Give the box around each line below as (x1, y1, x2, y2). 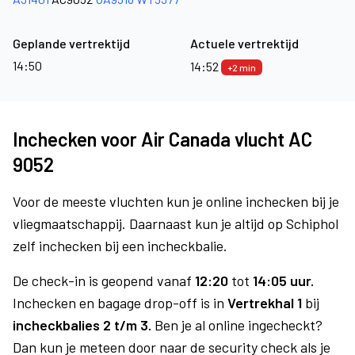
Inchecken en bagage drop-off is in (13, 294, 227, 311)
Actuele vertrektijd (190, 36, 299, 51)
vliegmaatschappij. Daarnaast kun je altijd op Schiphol (13, 215, 338, 232)
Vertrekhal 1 (227, 294, 302, 311)
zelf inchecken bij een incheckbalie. (13, 237, 227, 254)
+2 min (227, 62, 256, 73)
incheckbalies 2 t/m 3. (13, 316, 155, 334)
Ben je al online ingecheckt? (155, 316, 323, 334)
